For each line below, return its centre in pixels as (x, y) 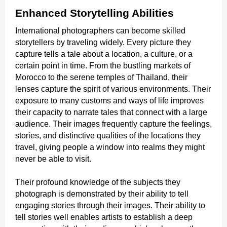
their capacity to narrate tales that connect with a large (111, 112)
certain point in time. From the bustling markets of (103, 65)
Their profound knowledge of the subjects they (98, 182)
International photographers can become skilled (100, 30)
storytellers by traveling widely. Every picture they (103, 42)
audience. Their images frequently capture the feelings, (113, 124)
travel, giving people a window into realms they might (110, 147)
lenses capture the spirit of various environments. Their (113, 89)
